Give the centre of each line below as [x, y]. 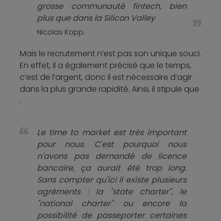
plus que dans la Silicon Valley [96, 18]
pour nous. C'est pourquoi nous [112, 145]
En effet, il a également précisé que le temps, [106, 66]
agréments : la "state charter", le [112, 192]
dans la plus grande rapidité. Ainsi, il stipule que [110, 89]
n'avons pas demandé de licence [112, 156]
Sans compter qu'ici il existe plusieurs [112, 180]
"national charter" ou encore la [112, 204]
